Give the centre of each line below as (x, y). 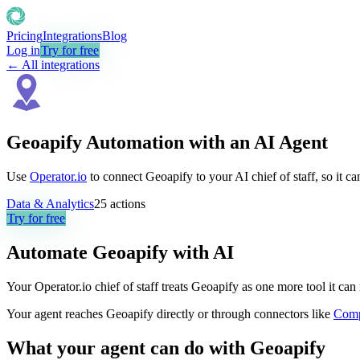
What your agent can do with (128, 348)
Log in (23, 50)
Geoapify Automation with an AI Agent (167, 142)
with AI (201, 252)
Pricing (25, 36)
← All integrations (53, 65)
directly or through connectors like (242, 313)
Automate (49, 252)
